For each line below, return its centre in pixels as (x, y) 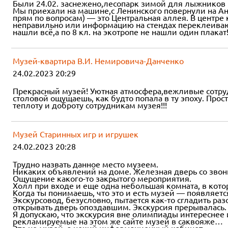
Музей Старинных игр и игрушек (76, 134)
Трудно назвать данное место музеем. (85, 164)
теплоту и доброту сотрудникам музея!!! (90, 105)
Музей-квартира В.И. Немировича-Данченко (98, 61)
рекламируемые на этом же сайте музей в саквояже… (118, 221)
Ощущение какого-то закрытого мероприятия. (102, 178)
